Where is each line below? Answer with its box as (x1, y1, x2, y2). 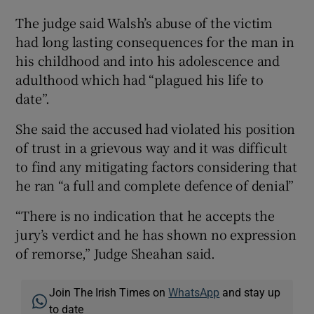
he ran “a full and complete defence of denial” (15, 175, 294, 194)
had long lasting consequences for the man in (15, 32, 294, 50)
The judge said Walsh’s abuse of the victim (15, 13, 273, 32)
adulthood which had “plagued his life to (15, 69, 264, 88)
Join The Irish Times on (49, 286, 169, 298)
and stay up (219, 286, 281, 298)
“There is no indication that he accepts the (15, 205, 275, 224)
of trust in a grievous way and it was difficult (15, 137, 288, 156)
